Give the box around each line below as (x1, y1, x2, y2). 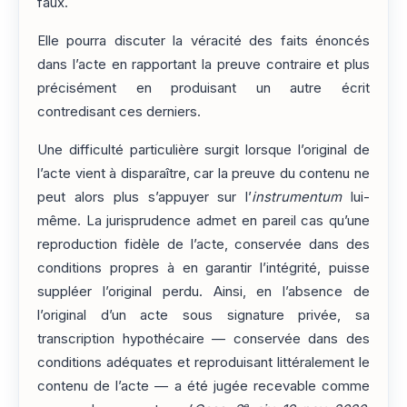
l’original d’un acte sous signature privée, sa (37, 307, 370, 324)
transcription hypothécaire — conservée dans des (37, 331, 370, 348)
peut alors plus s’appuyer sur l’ (37, 189, 253, 206)
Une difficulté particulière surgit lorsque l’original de (37, 142, 370, 159)
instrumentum (252, 189, 342, 206)
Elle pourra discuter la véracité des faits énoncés (37, 32, 370, 49)
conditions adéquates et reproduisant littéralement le (37, 354, 370, 372)
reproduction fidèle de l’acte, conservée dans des (37, 236, 370, 253)
